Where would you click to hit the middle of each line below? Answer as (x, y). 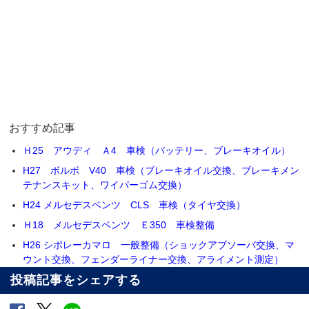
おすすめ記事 (42, 128)
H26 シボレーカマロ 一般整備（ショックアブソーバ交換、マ (159, 245)
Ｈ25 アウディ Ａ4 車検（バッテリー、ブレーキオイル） (157, 151)
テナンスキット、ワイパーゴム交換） (105, 185)
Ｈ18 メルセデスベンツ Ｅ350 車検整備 (119, 225)
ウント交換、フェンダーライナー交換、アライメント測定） (153, 260)
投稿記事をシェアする (76, 280)
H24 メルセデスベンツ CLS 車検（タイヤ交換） (134, 205)
